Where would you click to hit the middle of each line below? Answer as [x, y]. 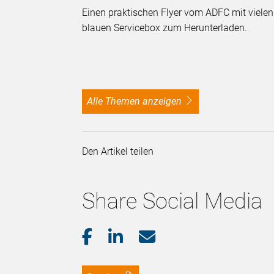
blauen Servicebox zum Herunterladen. [165, 28]
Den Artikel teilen [120, 151]
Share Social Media [172, 201]
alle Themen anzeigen [138, 101]
